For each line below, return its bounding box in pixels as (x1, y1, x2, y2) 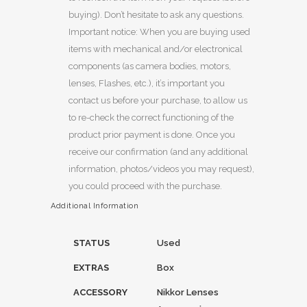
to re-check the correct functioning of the (69, 112, 234, 123)
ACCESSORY (73, 287, 127, 297)
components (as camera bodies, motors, (69, 61, 231, 71)
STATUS (73, 238, 110, 248)
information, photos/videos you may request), (69, 164, 254, 174)
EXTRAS (73, 262, 109, 273)
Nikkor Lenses (157, 287, 219, 297)
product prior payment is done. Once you (69, 130, 235, 140)
